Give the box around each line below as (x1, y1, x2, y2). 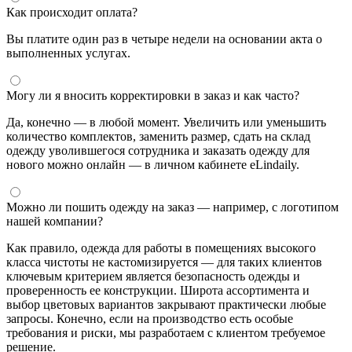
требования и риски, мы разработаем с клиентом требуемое (6, 326, 325, 340)
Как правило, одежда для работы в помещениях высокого (6, 241, 316, 255)
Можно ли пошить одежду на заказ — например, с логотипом (6, 200, 339, 214)
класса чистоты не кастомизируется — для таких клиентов (6, 255, 322, 269)
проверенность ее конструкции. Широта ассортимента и (6, 284, 310, 298)
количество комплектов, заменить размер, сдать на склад (6, 130, 310, 144)
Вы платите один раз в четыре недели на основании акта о (6, 32, 322, 46)
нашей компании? (6, 214, 103, 229)
